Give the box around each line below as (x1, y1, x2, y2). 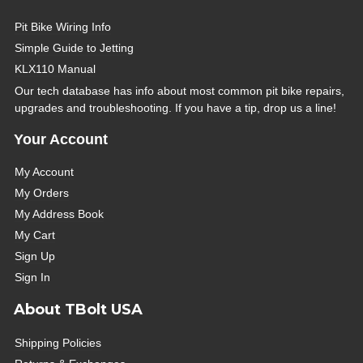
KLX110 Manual (15, 62, 96, 76)
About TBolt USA (13, 300, 143, 318)
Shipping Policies (15, 335, 102, 349)
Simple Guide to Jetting (15, 41, 135, 55)
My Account (15, 164, 75, 178)
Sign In (15, 270, 51, 284)
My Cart (15, 228, 56, 241)
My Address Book (15, 207, 105, 220)
